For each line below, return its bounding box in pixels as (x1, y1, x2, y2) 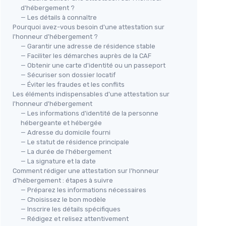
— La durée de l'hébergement (21, 148, 111, 155)
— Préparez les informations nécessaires (21, 186, 146, 194)
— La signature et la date (21, 157, 96, 165)
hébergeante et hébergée (21, 119, 102, 127)
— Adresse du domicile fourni (21, 129, 110, 136)
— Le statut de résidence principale (21, 138, 129, 146)
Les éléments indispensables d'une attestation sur (13, 90, 169, 98)
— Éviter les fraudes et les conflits (21, 81, 125, 88)
